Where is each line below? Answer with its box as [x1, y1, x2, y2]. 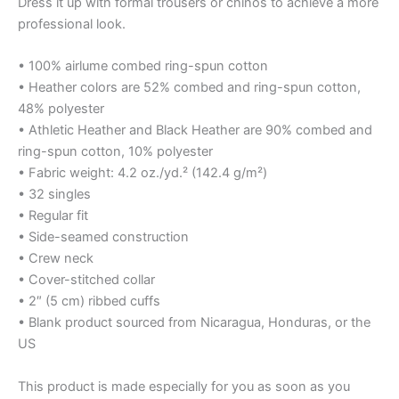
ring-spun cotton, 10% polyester [18, 143, 213, 160]
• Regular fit [18, 208, 88, 224]
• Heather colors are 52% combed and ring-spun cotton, [18, 79, 361, 96]
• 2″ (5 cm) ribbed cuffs [18, 293, 160, 310]
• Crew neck [18, 250, 94, 267]
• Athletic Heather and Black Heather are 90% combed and [18, 122, 372, 139]
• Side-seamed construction [18, 229, 189, 246]
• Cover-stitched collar [18, 272, 155, 289]
